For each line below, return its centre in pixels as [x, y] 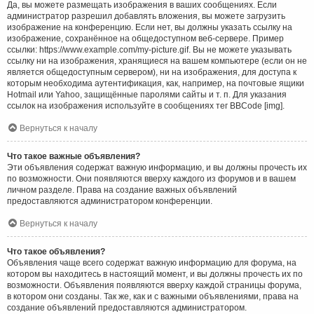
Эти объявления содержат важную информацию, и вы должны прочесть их [157, 167]
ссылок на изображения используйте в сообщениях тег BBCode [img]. [146, 105]
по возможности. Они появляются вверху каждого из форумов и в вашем [151, 178]
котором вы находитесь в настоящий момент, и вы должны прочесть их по [155, 274]
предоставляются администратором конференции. [110, 201]
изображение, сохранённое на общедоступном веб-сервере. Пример [145, 38]
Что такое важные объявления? [74, 156]
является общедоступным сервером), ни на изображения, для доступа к [152, 72]
